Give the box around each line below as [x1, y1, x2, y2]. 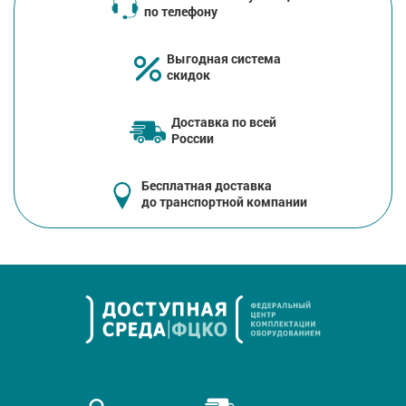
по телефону [143, 3, 217, 21]
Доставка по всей [171, 113, 276, 131]
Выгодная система [167, 50, 281, 68]
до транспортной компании [140, 193, 307, 211]
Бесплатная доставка [140, 177, 272, 195]
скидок [167, 66, 210, 84]
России [171, 130, 214, 148]
